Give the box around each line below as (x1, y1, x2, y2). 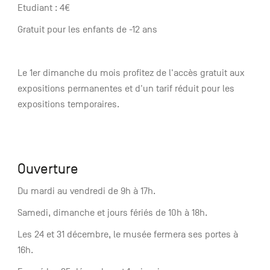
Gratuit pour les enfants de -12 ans (17, 24, 157, 36)
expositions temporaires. (17, 99, 119, 110)
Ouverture (17, 161, 78, 177)
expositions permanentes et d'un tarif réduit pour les (17, 83, 234, 95)
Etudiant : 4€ (17, 2, 70, 14)
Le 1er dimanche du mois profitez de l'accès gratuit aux (17, 67, 245, 79)
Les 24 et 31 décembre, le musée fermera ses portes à (17, 229, 238, 240)
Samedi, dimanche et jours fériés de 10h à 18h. (17, 207, 207, 219)
